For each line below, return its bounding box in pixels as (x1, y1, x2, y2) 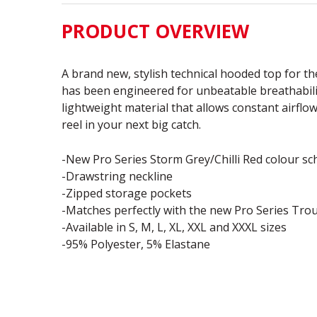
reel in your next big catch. (62, 117, 201, 133)
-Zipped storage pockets (62, 185, 192, 202)
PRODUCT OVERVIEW (62, 18, 249, 45)
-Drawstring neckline (62, 168, 173, 185)
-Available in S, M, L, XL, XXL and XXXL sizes (62, 219, 287, 236)
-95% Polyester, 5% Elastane (62, 236, 210, 253)
